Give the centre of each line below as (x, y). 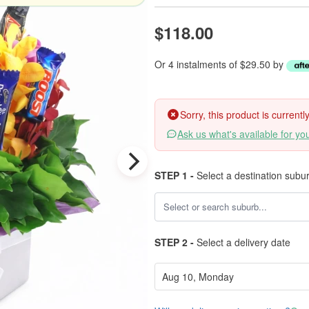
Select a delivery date (242, 242)
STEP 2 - (174, 242)
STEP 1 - (174, 175)
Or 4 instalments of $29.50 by (220, 64)
